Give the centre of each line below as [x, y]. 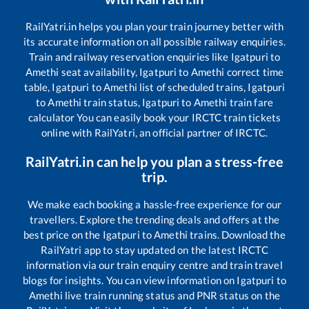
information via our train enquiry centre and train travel [154, 265]
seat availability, [99, 72]
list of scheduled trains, [192, 87]
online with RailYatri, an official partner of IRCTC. [154, 133]
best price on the [63, 235]
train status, [112, 102]
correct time [254, 72]
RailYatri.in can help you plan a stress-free [154, 162]
